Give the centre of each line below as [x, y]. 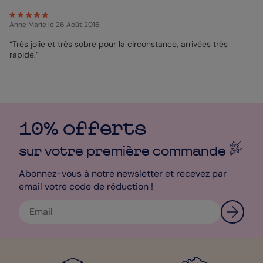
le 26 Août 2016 [74, 24]
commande [191, 151]
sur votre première [86, 151]
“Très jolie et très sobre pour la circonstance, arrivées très [119, 44]
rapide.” [24, 54]
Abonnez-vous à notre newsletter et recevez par [123, 173]
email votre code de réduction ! [86, 186]
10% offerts [82, 128]
